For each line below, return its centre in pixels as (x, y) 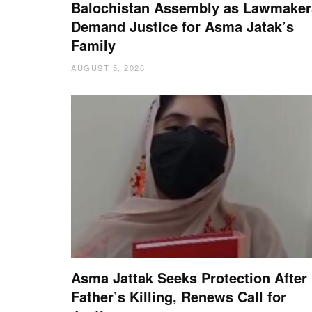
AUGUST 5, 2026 (108, 67)
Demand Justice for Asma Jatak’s (182, 26)
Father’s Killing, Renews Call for (179, 296)
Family (93, 45)
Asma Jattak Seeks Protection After (189, 277)
